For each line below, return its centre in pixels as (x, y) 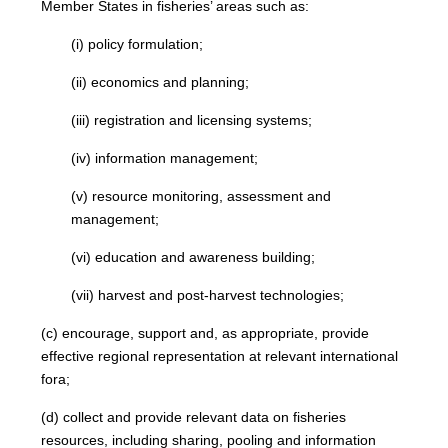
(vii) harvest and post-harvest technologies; (208, 295)
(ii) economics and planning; (160, 82)
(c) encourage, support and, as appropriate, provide (205, 333)
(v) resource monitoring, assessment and (201, 196)
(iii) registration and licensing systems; (192, 120)
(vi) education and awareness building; (193, 257)
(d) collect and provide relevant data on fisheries (194, 417)
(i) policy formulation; (137, 44)
